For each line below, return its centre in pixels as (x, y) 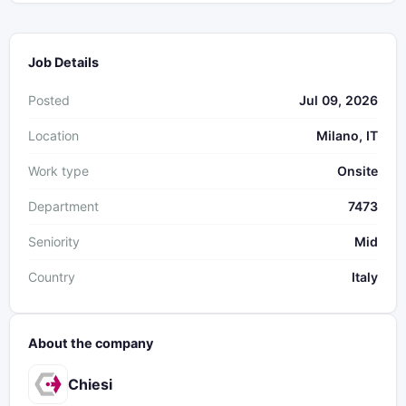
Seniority (54, 242)
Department (63, 207)
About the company (91, 343)
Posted (49, 101)
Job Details (63, 63)
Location (53, 136)
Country (52, 277)
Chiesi (90, 384)
